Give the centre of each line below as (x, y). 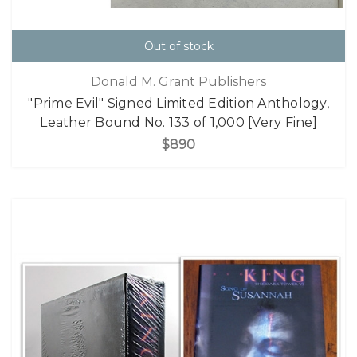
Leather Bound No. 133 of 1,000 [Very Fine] (178, 122)
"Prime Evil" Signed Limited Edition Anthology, (178, 103)
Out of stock (178, 47)
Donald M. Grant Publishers (178, 82)
